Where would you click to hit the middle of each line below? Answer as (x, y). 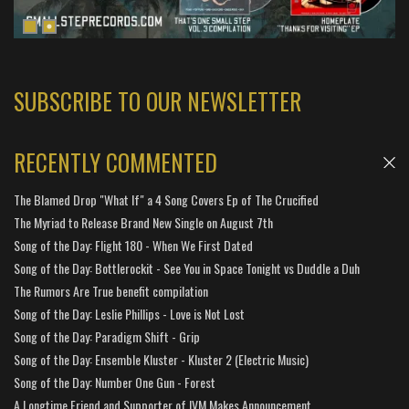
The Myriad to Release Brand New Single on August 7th (143, 223)
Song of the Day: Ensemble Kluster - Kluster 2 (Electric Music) (161, 360)
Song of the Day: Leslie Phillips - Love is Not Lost (129, 314)
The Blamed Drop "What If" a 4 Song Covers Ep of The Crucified (166, 200)
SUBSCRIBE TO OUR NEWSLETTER (157, 101)
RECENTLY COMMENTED (115, 163)
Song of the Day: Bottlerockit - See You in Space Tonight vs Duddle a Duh (187, 268)
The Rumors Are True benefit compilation (111, 291)
